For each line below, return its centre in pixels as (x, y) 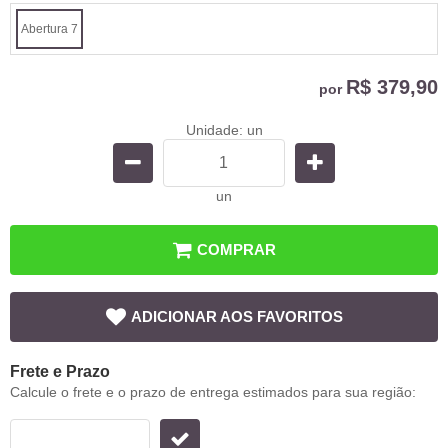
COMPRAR (236, 249)
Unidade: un (224, 129)
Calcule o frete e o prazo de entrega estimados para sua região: (213, 391)
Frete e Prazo (60, 371)
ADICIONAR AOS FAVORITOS (236, 316)
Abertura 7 (49, 28)
